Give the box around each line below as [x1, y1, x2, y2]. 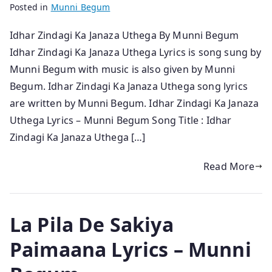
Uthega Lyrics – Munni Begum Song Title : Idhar [10, 113, 232, 127]
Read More [203, 159, 255, 173]
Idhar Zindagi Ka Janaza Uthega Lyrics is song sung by [10, 45, 262, 59]
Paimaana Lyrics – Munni [10, 236, 251, 262]
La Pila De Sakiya [10, 211, 174, 237]
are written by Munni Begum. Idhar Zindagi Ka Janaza [10, 96, 259, 110]
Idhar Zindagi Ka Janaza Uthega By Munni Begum [10, 28, 239, 42]
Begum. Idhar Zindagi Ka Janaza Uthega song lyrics [10, 79, 248, 93]
